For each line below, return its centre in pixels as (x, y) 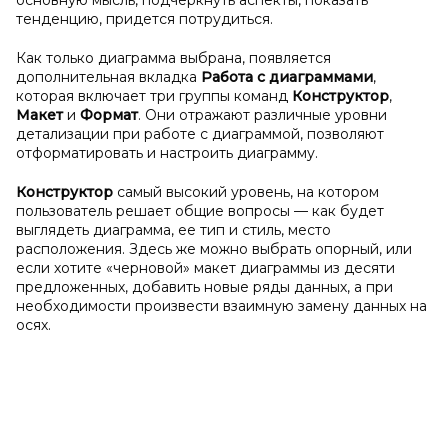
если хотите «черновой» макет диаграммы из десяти (205, 268)
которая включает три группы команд (154, 96)
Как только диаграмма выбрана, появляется (173, 58)
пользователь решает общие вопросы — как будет (200, 211)
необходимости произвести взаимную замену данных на (221, 306)
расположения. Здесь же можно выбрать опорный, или (214, 249)
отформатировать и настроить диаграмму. (167, 153)
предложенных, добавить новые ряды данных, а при (204, 287)
